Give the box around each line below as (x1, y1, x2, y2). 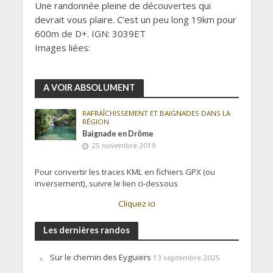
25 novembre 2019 (91, 141, 157, 151)
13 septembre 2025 (152, 252, 220, 262)
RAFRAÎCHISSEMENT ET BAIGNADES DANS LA (82, 108, 231, 118)
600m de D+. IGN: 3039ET (34, 27, 146, 40)
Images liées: (34, 41, 90, 54)
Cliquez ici (118, 197, 155, 209)
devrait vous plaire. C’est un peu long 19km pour (34, 13, 236, 26)
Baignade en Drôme (82, 129, 154, 139)
